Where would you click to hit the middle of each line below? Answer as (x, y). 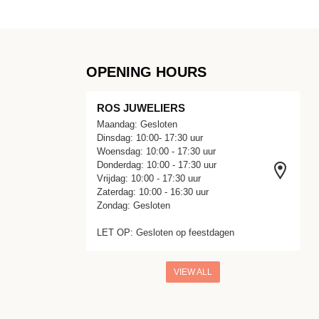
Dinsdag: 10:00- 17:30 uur (150, 138)
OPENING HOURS (146, 72)
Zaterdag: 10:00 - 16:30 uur (153, 193)
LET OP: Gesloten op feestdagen (166, 233)
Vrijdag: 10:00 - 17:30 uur (149, 179)
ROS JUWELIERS (141, 108)
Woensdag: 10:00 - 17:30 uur (156, 152)
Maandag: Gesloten (137, 125)
